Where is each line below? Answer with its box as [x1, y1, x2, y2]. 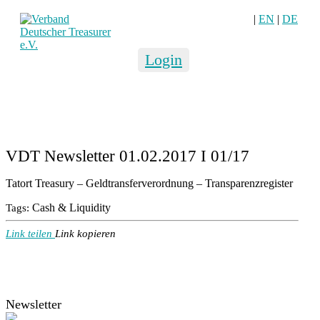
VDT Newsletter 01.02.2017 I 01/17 [6, 147, 249, 165]
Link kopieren [55, 228, 116, 239]
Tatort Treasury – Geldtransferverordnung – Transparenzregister [6, 177, 293, 189]
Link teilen [6, 228, 52, 239]
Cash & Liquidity [32, 201, 111, 214]
